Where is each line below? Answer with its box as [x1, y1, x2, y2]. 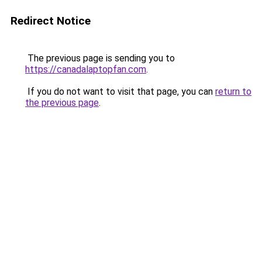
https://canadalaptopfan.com [25, 64, 146, 75]
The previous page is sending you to [25, 53, 175, 64]
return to [215, 86, 251, 97]
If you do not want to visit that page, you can [25, 86, 215, 97]
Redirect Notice [11, 14, 91, 27]
